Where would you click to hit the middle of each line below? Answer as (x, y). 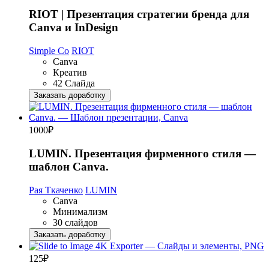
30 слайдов (75, 222)
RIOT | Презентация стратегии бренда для (139, 14)
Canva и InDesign (74, 27)
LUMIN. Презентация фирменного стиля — (142, 154)
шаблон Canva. (69, 167)
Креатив (70, 72)
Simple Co (49, 50)
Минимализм (80, 212)
